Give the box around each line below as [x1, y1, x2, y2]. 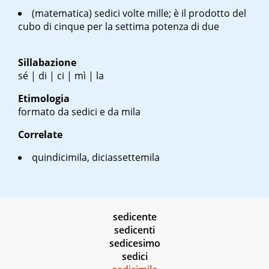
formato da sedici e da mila [18, 105, 141, 119]
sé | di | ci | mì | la [18, 69, 104, 83]
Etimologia [18, 92, 70, 106]
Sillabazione [18, 56, 76, 70]
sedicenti [114, 223, 155, 237]
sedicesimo [109, 237, 160, 250]
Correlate [18, 128, 62, 142]
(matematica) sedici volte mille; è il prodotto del [32, 7, 246, 20]
